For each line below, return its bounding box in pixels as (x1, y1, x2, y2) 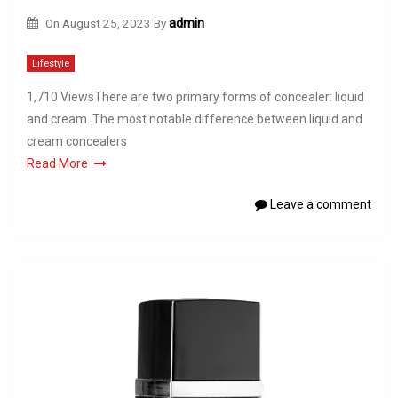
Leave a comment (267, 197, 371, 212)
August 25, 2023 (61, 15, 151, 30)
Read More (27, 156, 88, 171)
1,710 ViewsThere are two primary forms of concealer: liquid (27, 90, 364, 105)
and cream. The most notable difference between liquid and (27, 112, 362, 127)
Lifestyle (32, 58, 69, 70)
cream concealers (27, 134, 127, 149)
